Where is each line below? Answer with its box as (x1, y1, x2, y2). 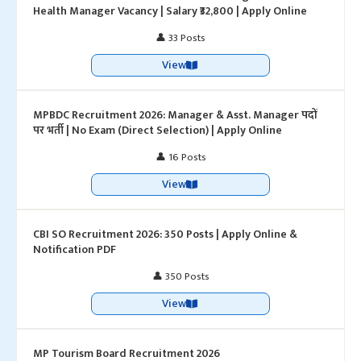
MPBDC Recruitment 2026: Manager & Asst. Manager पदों (33, 106, 317, 124)
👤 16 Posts (155, 148, 206, 166)
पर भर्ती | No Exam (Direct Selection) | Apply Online (33, 121, 282, 139)
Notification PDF (33, 240, 116, 259)
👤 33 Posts (156, 29, 205, 47)
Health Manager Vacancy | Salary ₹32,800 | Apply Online (33, 2, 307, 20)
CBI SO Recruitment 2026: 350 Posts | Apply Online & (33, 225, 297, 243)
